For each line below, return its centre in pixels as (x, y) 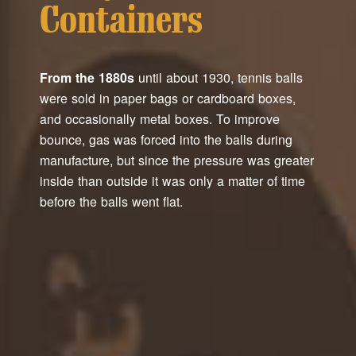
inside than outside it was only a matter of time (172, 181)
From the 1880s (87, 78)
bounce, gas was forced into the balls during (166, 140)
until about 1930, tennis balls (219, 78)
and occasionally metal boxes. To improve (160, 119)
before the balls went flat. (111, 202)
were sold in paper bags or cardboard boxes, (168, 99)
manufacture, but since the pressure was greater (177, 161)
